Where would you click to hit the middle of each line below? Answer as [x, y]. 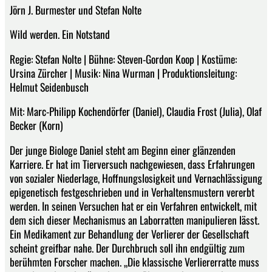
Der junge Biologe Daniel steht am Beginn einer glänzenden [123, 150]
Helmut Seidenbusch [49, 87]
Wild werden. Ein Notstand [60, 34]
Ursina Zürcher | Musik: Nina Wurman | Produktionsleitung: [123, 73]
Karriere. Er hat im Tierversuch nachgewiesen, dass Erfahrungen [132, 164]
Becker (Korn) [36, 125]
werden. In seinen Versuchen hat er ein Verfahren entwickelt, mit [133, 206]
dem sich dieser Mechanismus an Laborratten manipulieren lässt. [134, 219]
